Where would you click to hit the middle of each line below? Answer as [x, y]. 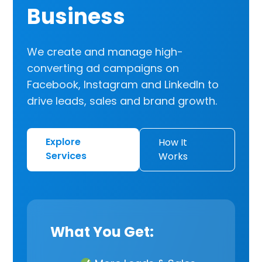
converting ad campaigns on [103, 68]
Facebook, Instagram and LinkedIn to [123, 85]
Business [76, 17]
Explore [63, 142]
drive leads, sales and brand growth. [122, 101]
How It [173, 142]
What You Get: [102, 232]
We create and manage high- [105, 52]
